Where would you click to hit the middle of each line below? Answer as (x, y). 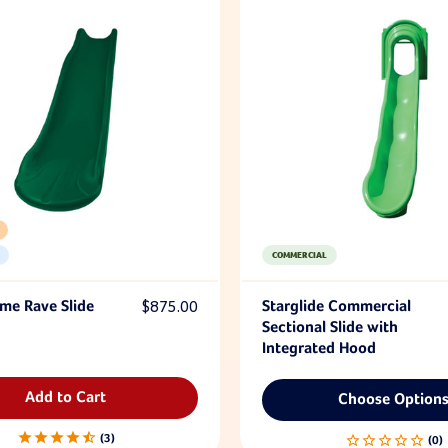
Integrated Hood (318, 348)
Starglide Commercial (336, 306)
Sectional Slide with (329, 327)
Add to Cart (66, 397)
